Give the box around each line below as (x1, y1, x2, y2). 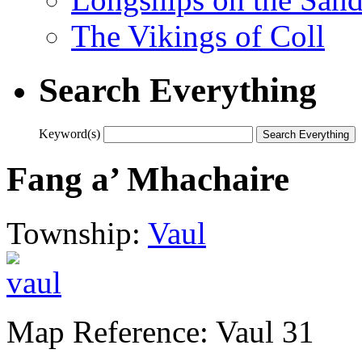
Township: (6, 215, 148, 250)
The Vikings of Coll (71, 18, 325, 53)
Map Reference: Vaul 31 (6, 314, 314, 349)
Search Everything (39, 70, 317, 109)
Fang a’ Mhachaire (6, 159, 289, 198)
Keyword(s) (39, 126, 100, 141)
